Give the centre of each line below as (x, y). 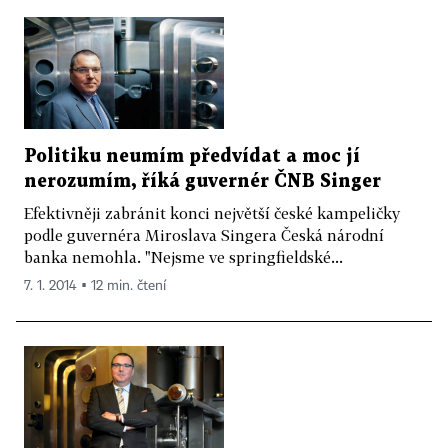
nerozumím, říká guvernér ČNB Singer (202, 182)
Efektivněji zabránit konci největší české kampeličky (212, 213)
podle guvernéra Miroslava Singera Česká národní (204, 235)
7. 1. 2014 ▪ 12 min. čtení (95, 286)
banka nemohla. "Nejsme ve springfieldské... (183, 257)
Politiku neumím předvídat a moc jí (192, 157)
